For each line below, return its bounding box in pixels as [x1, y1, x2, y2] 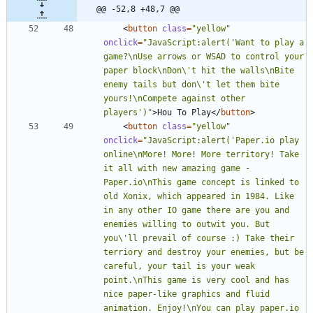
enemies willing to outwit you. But [103, 219, 270, 229]
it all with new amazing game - [103, 163, 250, 173]
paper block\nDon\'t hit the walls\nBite [103, 65, 294, 75]
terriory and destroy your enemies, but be [103, 247, 304, 257]
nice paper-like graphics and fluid [103, 289, 270, 299]
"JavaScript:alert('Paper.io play [143, 135, 299, 145]
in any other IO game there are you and [103, 205, 289, 215]
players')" [103, 107, 152, 117]
